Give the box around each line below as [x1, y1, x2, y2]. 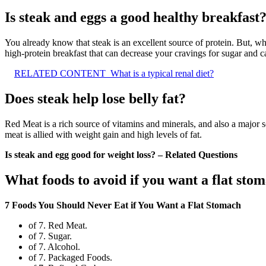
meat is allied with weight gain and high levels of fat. [5, 129, 202, 140]
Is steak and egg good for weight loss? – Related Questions [5, 149, 237, 160]
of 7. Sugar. [28, 230, 72, 241]
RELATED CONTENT [14, 68, 106, 79]
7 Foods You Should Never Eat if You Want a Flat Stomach [5, 199, 241, 210]
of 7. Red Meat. [28, 220, 87, 230]
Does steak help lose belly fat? [5, 91, 186, 106]
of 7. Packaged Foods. [28, 252, 112, 262]
